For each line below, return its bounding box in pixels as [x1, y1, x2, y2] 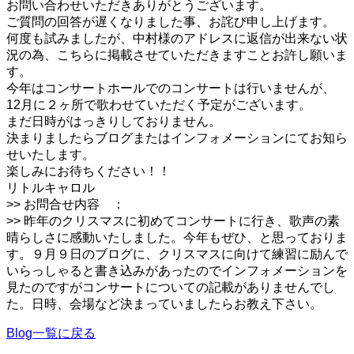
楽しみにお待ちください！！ [6, 164, 171, 179]
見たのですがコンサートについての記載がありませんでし [6, 281, 335, 295]
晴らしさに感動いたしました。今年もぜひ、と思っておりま [6, 231, 348, 245]
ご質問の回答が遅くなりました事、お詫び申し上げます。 [6, 15, 335, 29]
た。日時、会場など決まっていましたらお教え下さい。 [6, 297, 322, 311]
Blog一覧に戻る [6, 326, 96, 341]
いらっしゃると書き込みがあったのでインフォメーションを [6, 264, 348, 278]
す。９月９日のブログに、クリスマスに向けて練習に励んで [6, 247, 348, 262]
